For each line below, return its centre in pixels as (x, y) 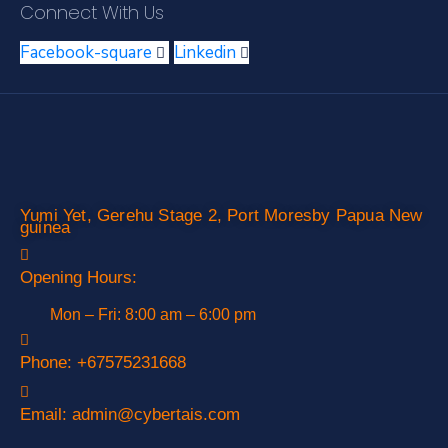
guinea (45, 228)
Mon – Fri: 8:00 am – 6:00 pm (153, 315)
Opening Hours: (78, 278)
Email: (46, 415)
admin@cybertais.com (156, 415)
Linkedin (205, 53)
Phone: (48, 363)
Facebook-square (86, 53)
